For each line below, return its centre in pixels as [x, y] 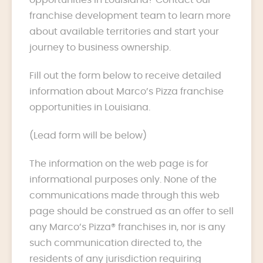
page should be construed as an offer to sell [131, 211]
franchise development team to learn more [130, 16]
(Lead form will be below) [88, 135]
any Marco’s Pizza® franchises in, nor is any [127, 227]
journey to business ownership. [100, 47]
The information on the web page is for [119, 163]
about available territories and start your [124, 31]
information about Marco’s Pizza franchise [127, 91]
